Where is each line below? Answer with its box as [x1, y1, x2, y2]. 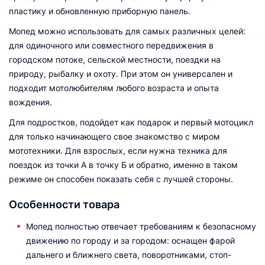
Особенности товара [9, 198, 119, 211]
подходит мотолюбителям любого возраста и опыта [9, 83, 219, 93]
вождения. [9, 97, 52, 107]
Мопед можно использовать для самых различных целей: [9, 26, 245, 36]
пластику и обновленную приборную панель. [9, 6, 190, 16]
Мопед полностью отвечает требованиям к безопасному [26, 221, 256, 231]
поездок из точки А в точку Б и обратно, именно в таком [9, 160, 238, 170]
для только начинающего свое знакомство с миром [9, 131, 220, 141]
